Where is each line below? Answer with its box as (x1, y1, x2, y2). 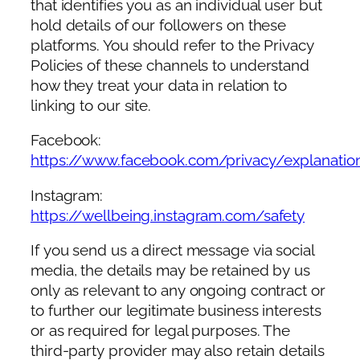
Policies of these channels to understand (31, 56, 309, 74)
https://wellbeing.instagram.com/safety (31, 207, 305, 224)
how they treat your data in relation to (31, 76, 288, 94)
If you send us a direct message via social (31, 242, 314, 260)
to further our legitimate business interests (31, 302, 321, 320)
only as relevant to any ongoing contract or (31, 282, 325, 300)
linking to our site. (31, 96, 151, 114)
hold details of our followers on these (31, 16, 287, 34)
